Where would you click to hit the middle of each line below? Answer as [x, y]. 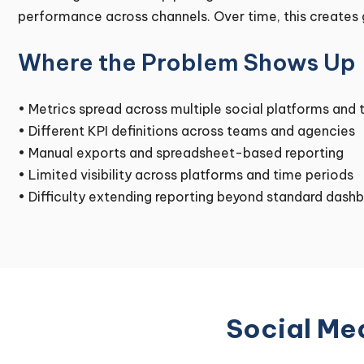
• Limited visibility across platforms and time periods [186, 174]
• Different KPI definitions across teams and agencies [186, 130]
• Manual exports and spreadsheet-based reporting [181, 152]
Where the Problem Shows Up [187, 63]
